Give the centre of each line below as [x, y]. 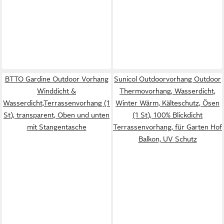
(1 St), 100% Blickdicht [167, 115]
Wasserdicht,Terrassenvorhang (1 [56, 103]
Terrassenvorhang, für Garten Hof [167, 127]
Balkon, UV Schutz [167, 139]
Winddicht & [56, 91]
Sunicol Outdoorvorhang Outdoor [167, 79]
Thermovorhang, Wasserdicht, [167, 91]
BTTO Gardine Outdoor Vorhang [56, 79]
